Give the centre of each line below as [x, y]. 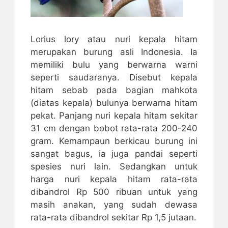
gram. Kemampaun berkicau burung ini [114, 141]
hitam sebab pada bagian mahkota [114, 90]
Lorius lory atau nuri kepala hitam [114, 39]
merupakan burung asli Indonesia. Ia [114, 52]
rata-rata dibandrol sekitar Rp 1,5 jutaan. [113, 218]
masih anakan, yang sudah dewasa [114, 205]
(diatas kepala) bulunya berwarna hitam [114, 103]
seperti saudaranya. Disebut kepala [114, 78]
